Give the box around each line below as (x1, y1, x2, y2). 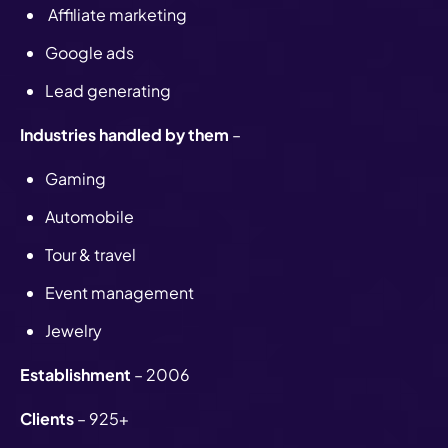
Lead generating (45, 79, 174, 101)
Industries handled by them (20, 123, 229, 145)
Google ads (45, 41, 137, 63)
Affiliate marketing (45, 3, 190, 25)
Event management (45, 281, 197, 303)
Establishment (20, 363, 131, 385)
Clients (20, 407, 74, 429)
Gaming (45, 167, 109, 189)
